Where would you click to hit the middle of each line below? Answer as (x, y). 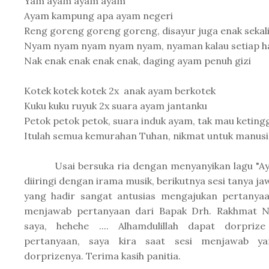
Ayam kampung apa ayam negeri (98, 16)
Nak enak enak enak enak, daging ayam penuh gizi (138, 61)
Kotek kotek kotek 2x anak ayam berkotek (120, 91)
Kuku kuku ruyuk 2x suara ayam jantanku (116, 106)
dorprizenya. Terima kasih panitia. (102, 256)
